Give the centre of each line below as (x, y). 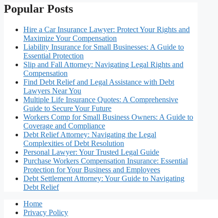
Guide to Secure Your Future (67, 109)
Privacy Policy (46, 213)
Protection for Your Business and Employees (92, 170)
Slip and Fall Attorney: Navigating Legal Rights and (103, 65)
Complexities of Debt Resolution (74, 144)
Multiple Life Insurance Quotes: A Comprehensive (101, 100)
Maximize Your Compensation (70, 38)
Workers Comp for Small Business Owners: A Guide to (108, 117)
